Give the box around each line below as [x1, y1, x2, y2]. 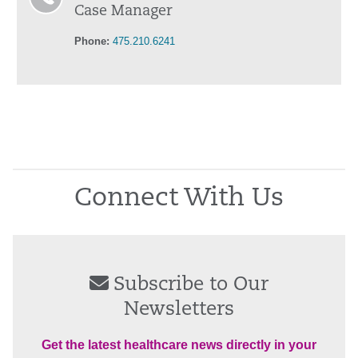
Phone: [74, 34, 109, 47]
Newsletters [124, 300, 234, 320]
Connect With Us [74, 185, 284, 212]
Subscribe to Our [113, 275, 268, 295]
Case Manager [74, 3, 173, 19]
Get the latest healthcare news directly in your [42, 337, 316, 352]
